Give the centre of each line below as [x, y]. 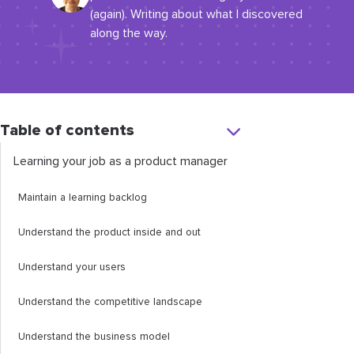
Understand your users [72, 267]
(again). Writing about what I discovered [196, 14]
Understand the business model [94, 337]
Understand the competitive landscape [110, 302]
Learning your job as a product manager [121, 161]
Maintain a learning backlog [83, 198]
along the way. [129, 33]
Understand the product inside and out [109, 232]
